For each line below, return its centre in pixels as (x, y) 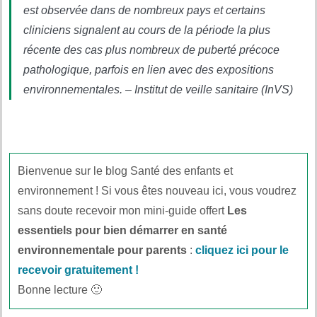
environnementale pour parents (103, 250)
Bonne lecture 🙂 (60, 290)
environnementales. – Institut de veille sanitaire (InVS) (158, 90)
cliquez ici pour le (242, 250)
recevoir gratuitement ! (79, 270)
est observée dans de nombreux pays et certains (144, 10)
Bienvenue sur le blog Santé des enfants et (126, 171)
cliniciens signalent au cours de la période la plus (147, 30)
